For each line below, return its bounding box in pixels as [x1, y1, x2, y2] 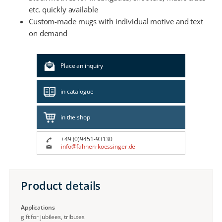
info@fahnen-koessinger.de [61, 142, 136, 151]
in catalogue [60, 87, 94, 96]
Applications [20, 203, 55, 212]
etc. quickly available [28, 4, 98, 14]
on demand [28, 28, 67, 38]
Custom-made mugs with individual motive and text [28, 16, 203, 26]
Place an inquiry [60, 61, 104, 70]
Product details [20, 177, 101, 193]
